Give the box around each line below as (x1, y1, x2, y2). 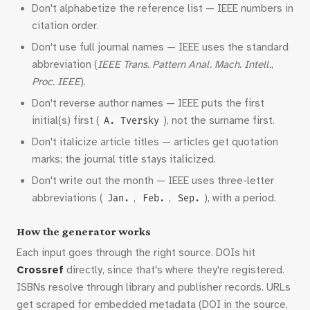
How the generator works (17, 225, 151, 238)
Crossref (17, 264, 64, 276)
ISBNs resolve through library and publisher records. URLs (17, 281, 291, 293)
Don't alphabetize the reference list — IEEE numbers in (32, 2, 293, 15)
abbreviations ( (32, 192, 103, 204)
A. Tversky (104, 116, 159, 127)
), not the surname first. (163, 114, 275, 127)
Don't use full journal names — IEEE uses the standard (32, 41, 289, 53)
